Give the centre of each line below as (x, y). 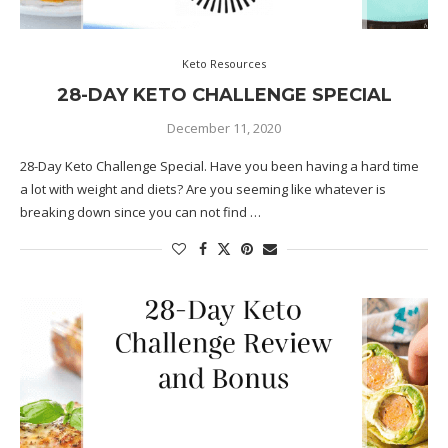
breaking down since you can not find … (140, 212)
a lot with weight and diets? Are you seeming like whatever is (203, 189)
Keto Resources (224, 63)
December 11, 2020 (224, 128)
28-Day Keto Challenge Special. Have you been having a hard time (219, 166)
